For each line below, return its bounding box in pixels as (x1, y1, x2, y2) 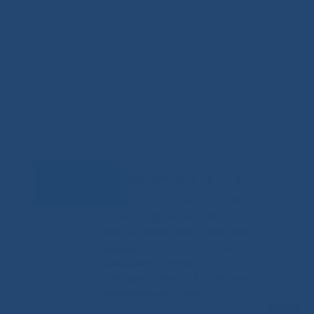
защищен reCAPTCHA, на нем (97, 241, 233, 255)
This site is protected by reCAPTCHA (97, 195, 260, 209)
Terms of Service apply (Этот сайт (97, 226, 249, 240)
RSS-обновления (97, 171, 189, 187)
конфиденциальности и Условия (97, 272, 247, 286)
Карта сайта (197, 171, 259, 187)
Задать (59, 168, 96, 184)
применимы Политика (97, 257, 198, 271)
